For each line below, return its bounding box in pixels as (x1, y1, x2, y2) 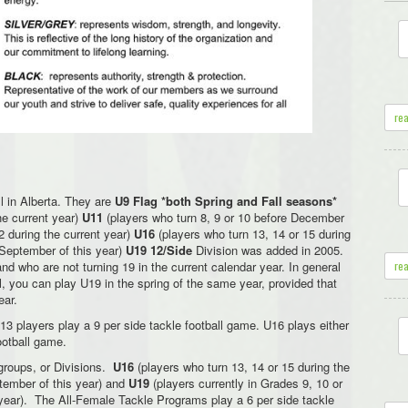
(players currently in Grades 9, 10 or (149, 373, 342, 392)
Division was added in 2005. (192, 240, 343, 259)
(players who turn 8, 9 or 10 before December (103, 208, 344, 226)
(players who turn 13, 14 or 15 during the (138, 357, 350, 375)
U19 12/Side (126, 240, 192, 259)
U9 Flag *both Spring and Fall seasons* (115, 191, 337, 209)
